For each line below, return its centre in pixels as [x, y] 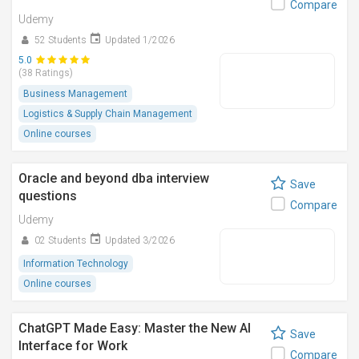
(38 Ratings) [46, 73]
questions [48, 196]
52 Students [61, 40]
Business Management [75, 94]
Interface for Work [73, 346]
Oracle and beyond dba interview [114, 178]
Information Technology [76, 264]
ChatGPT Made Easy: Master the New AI [135, 328]
